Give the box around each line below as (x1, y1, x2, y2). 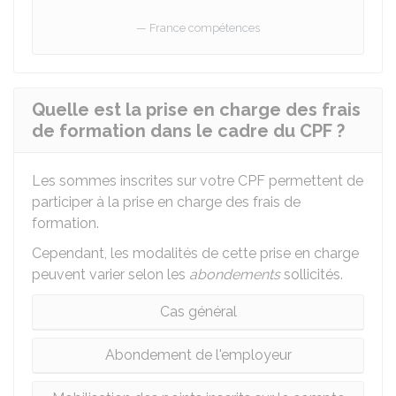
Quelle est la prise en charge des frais (32, 99, 361, 120)
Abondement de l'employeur (104, 346, 292, 363)
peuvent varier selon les (32, 266, 189, 283)
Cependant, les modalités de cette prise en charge (32, 245, 359, 262)
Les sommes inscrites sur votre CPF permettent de (32, 172, 363, 189)
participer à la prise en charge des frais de (32, 194, 301, 210)
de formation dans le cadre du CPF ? (32, 120, 345, 141)
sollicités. (280, 266, 343, 283)
